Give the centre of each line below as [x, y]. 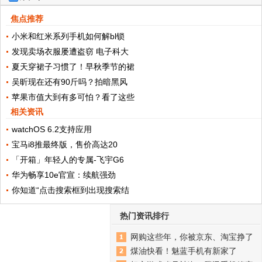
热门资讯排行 [144, 216]
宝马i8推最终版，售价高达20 [64, 145]
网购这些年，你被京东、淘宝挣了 [192, 237]
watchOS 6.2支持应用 [51, 130]
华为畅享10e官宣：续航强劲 [63, 175]
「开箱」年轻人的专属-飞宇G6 [68, 160]
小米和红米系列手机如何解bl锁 [68, 37]
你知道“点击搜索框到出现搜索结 [70, 190]
